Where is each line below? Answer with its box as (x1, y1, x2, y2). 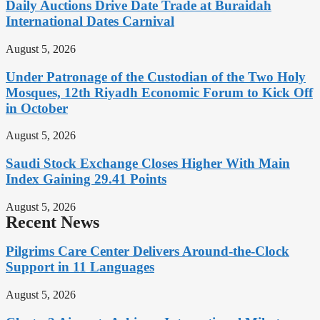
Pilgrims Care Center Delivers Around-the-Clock (6, 244, 289, 259)
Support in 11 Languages (6, 259, 154, 275)
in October (6, 100, 68, 116)
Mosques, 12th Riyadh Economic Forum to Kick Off (6, 84, 313, 100)
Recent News (6, 212, 99, 231)
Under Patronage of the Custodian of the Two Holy (6, 69, 306, 84)
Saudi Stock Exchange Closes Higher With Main (6, 156, 290, 171)
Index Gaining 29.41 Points (6, 171, 166, 187)
